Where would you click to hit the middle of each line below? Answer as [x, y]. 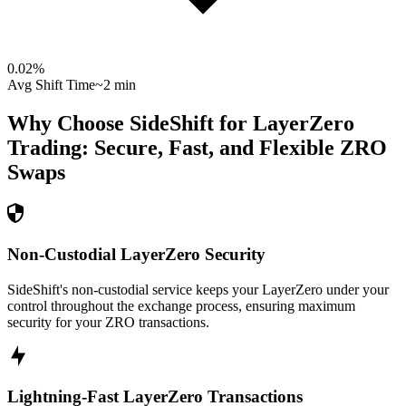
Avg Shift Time [51, 85]
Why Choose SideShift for [130, 124]
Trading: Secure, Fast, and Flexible [171, 148]
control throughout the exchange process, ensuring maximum [181, 305]
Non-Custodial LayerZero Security [136, 254]
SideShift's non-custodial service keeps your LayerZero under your [198, 289]
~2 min [116, 85]
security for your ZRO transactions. [108, 322]
